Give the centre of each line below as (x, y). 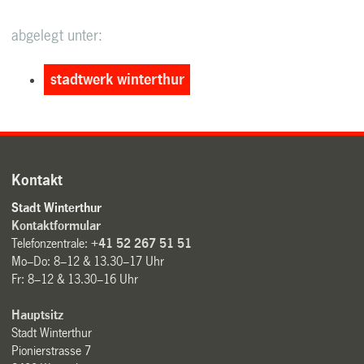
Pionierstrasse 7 (52, 350)
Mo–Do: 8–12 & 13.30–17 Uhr (88, 261)
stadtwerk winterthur (117, 79)
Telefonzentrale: (52, 243)
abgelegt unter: (57, 35)
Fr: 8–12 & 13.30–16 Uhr (75, 279)
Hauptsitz (38, 314)
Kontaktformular (56, 225)
